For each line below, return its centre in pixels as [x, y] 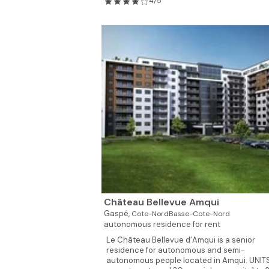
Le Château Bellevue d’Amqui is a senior [180, 240]
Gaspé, [117, 213]
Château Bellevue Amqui [161, 202]
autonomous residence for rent [162, 224]
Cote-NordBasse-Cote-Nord [180, 214]
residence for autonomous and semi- [175, 250]
